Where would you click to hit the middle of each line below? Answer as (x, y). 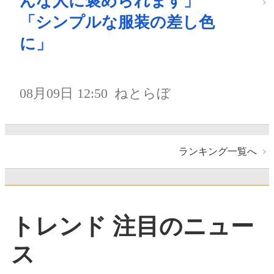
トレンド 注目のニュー (132, 226)
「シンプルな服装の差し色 (117, 22)
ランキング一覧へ (218, 152)
